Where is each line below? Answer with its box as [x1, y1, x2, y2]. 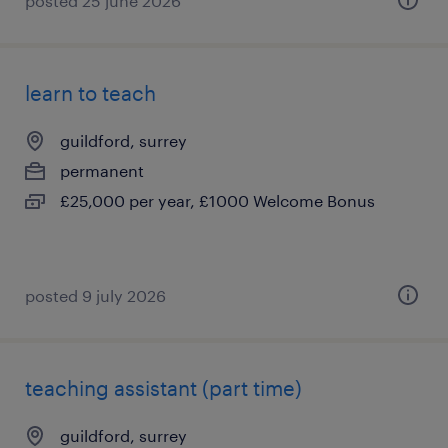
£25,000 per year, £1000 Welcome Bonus [60, 191, 375, 210]
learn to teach [25, 81, 156, 105]
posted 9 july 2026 [25, 286, 166, 305]
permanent [60, 161, 144, 180]
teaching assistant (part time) [25, 376, 302, 400]
